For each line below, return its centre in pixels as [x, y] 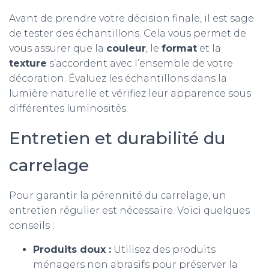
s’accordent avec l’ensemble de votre [140, 63]
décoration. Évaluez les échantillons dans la [118, 78]
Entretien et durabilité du [117, 138]
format [179, 48]
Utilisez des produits [163, 249]
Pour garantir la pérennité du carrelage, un [118, 195]
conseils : [32, 225]
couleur [126, 48]
